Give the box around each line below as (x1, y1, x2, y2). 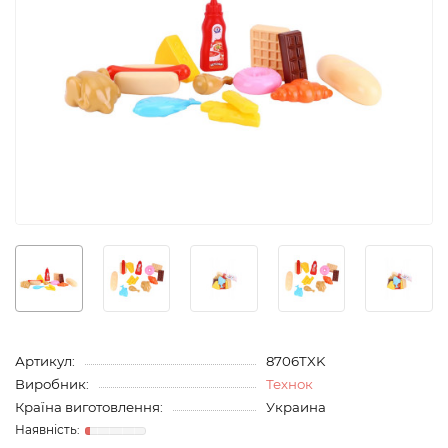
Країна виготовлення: (15, 399, 163, 416)
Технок (265, 376, 313, 393)
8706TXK (265, 353, 325, 370)
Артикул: (15, 353, 75, 370)
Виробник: (15, 376, 89, 393)
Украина (265, 399, 326, 416)
